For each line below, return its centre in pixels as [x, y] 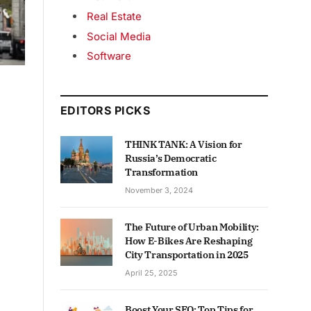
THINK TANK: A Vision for [184, 145]
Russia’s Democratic [171, 159]
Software [109, 56]
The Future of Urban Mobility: [192, 227]
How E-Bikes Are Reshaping [189, 241]
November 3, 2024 [159, 191]
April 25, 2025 [151, 273]
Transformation [162, 173]
